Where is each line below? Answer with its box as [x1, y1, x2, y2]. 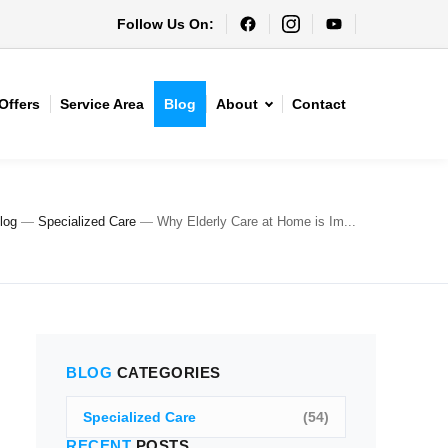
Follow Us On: [117, 16, 214, 32]
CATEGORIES [112, 364, 221, 381]
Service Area [60, 96, 144, 112]
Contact [292, 96, 346, 112]
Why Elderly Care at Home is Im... [157, 213, 356, 229]
